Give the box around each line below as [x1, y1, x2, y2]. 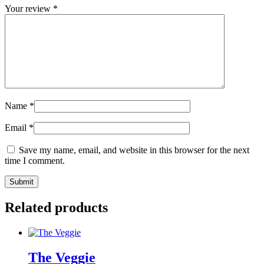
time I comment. [5, 156, 65, 166]
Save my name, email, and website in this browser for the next [19, 145, 249, 156]
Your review [5, 4, 53, 14]
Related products [5, 200, 108, 216]
